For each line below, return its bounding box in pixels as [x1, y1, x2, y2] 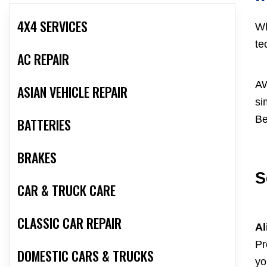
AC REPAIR [17, 49, 69, 69]
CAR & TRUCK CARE [17, 181, 116, 200]
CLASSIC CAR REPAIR [17, 213, 122, 233]
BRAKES [17, 148, 57, 167]
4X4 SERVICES [17, 17, 88, 36]
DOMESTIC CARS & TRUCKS [17, 246, 154, 266]
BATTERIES [17, 115, 71, 135]
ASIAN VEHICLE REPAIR [17, 82, 128, 102]
